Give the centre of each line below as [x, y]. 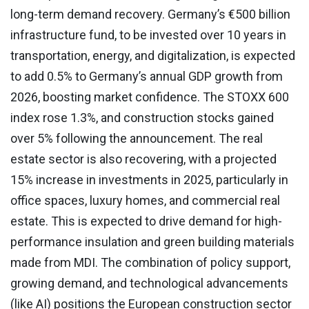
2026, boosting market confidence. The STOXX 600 [150, 97]
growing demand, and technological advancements [149, 283]
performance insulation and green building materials [152, 242]
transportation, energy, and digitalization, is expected [153, 56]
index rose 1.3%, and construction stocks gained [142, 118]
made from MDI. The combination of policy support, [150, 262]
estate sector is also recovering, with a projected [143, 159]
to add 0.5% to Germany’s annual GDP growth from [147, 76]
